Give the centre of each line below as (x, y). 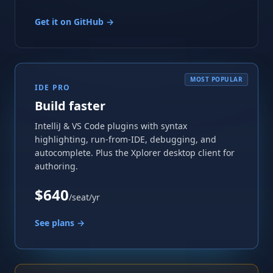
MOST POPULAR (216, 79)
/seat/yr (84, 197)
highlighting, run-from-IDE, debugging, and (126, 139)
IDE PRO (53, 87)
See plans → (60, 223)
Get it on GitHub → (74, 22)
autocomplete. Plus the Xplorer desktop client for (135, 153)
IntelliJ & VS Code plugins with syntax (111, 126)
